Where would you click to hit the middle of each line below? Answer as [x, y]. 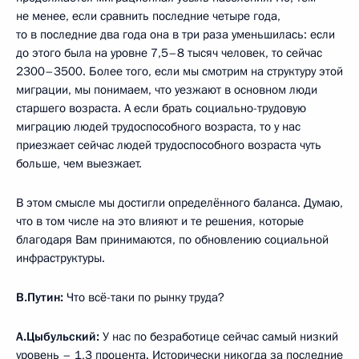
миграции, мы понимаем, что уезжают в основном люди [167, 90]
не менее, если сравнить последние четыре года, [148, 16]
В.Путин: [40, 298]
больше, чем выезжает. [79, 164]
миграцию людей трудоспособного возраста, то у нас [158, 127]
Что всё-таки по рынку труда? [144, 298]
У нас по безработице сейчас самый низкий [219, 337]
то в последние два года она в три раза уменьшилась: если [175, 35]
